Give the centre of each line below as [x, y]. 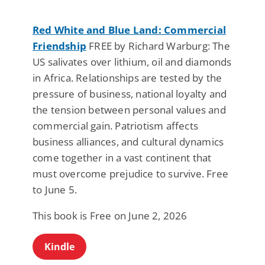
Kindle [59, 247]
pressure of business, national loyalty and [130, 94]
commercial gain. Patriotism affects [115, 126]
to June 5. [55, 190]
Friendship [59, 46]
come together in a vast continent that [122, 158]
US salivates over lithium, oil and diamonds [132, 62]
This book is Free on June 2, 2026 [110, 216]
